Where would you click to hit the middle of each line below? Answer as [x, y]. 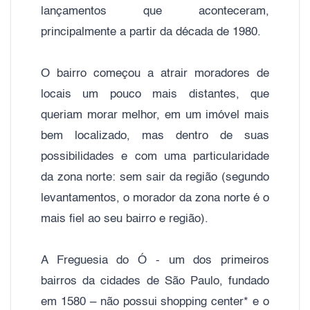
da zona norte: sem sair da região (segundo [155, 177]
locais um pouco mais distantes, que [155, 94]
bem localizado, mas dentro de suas [155, 136]
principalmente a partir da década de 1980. [153, 32]
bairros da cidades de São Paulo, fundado [155, 281]
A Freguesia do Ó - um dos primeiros [155, 260]
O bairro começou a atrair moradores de [155, 73]
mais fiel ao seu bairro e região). [126, 219]
